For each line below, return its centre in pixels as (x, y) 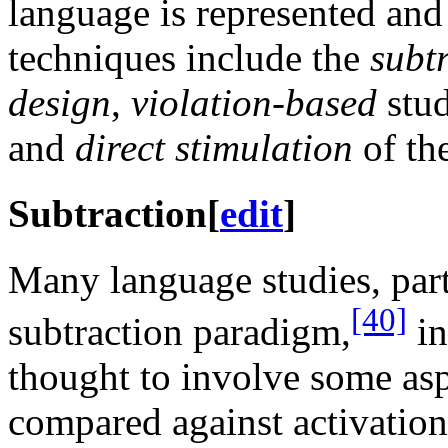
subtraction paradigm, (179, 332)
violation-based (254, 102)
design (59, 102)
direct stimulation (214, 147)
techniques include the (189, 57)
